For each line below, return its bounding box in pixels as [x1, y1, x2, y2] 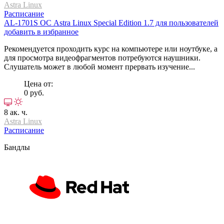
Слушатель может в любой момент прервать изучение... [4, 62, 195, 71]
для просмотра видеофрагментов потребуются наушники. [4, 53, 200, 62]
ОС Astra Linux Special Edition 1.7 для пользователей [40, 18, 218, 27]
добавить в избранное [4, 27, 78, 36]
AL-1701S [4, 18, 40, 27]
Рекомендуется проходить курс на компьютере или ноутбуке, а [4, 44, 217, 53]
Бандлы [4, 142, 30, 151]
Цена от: [24, 79, 53, 88]
